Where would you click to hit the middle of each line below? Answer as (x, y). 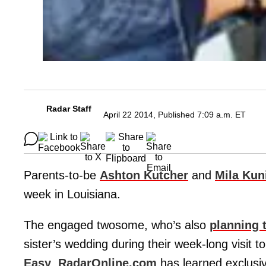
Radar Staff (69, 109)
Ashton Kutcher (144, 175)
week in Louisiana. (72, 194)
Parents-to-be (62, 175)
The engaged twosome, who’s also (117, 225)
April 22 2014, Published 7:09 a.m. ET (175, 115)
